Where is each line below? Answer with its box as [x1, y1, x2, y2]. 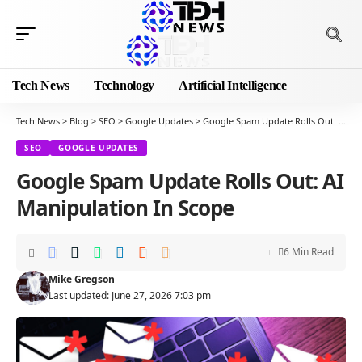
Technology [94, 78, 154, 92]
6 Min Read [284, 245, 334, 259]
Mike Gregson [48, 272, 116, 286]
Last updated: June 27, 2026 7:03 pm [48, 288, 212, 302]
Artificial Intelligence [178, 78, 287, 92]
